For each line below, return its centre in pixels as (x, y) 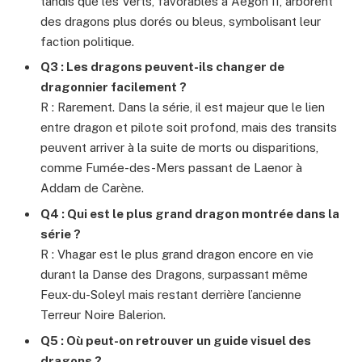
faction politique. (87, 41)
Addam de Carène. (92, 188)
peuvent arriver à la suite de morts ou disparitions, (179, 148)
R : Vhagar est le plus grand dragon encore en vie (177, 254)
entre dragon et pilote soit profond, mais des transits (189, 128)
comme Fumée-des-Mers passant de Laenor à (171, 168)
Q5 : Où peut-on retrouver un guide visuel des (176, 340)
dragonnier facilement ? (114, 87)
